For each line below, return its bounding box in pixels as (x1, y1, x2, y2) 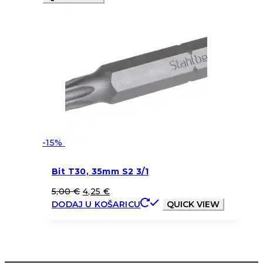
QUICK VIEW (166, 198, 220, 210)
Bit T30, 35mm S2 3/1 (52, 166, 149, 177)
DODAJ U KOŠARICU (52, 198, 141, 210)
